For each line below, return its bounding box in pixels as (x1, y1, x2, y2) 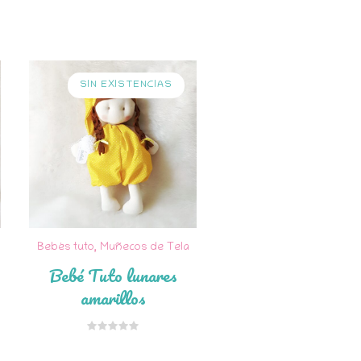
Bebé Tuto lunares (48, 261, 177, 290)
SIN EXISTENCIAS (80, 80, 173, 90)
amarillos (80, 284, 146, 313)
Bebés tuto (36, 242, 94, 255)
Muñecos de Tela (99, 242, 189, 255)
